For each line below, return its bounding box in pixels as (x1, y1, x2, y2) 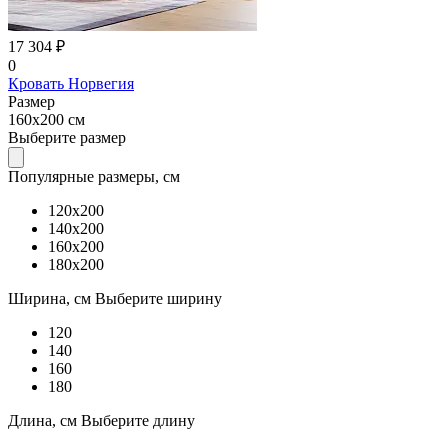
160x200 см (8, 110, 85, 128)
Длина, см (8, 411, 81, 429)
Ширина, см (8, 289, 95, 307)
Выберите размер (8, 128, 126, 146)
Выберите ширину (95, 289, 222, 307)
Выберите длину (81, 411, 195, 429)
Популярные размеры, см (8, 167, 180, 185)
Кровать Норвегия (8, 74, 134, 92)
